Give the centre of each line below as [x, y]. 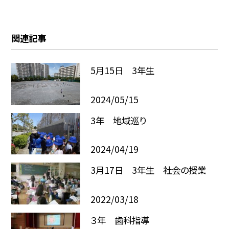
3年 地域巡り [118, 120]
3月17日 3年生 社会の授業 [148, 170]
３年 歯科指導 [120, 220]
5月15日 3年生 [122, 71]
